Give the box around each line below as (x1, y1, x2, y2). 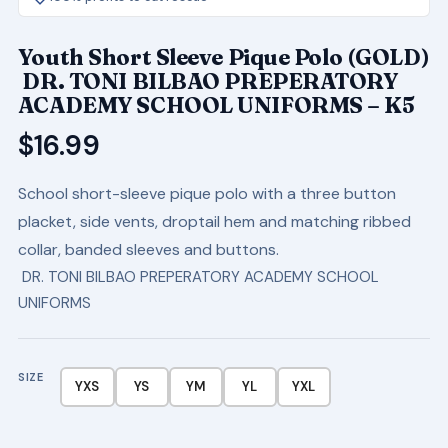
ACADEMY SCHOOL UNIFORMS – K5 (17, 90, 415, 119)
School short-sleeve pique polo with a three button (17, 182, 396, 204)
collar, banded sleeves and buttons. (17, 238, 279, 260)
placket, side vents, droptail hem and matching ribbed (17, 210, 411, 232)
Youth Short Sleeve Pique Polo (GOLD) (17, 42, 430, 71)
